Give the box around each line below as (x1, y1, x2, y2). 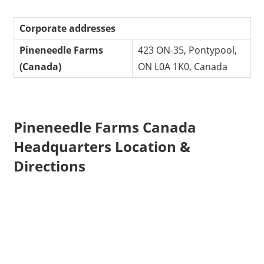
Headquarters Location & (13, 137, 190, 157)
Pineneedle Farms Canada (13, 117, 196, 137)
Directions (13, 156, 85, 176)
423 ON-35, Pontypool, (138, 43, 237, 57)
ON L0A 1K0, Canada (138, 60, 228, 73)
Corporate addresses (19, 21, 116, 35)
